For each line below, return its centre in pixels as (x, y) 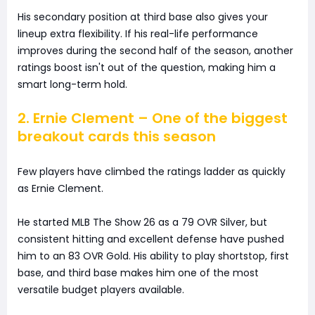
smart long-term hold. (72, 85)
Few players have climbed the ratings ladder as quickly (152, 172)
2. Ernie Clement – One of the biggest (153, 118)
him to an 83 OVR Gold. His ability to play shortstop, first (153, 256)
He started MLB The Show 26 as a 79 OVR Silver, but (142, 223)
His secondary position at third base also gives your (143, 17)
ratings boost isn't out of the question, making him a (147, 68)
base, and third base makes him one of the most (138, 273)
